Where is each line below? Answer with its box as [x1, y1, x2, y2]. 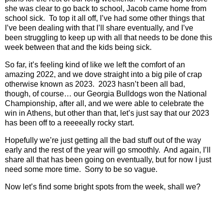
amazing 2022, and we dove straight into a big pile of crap [5, 70, 202, 79]
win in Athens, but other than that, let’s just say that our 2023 [5, 109, 209, 118]
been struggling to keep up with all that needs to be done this [5, 33, 212, 42]
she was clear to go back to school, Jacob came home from [5, 4, 206, 13]
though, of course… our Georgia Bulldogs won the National [5, 90, 207, 98]
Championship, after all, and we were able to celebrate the [5, 99, 204, 108]
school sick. [5, 14, 45, 23]
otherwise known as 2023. [5, 80, 94, 89]
